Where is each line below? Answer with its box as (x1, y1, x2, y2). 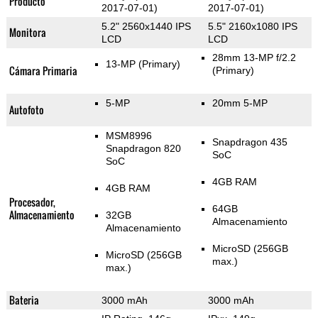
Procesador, (9, 194, 55, 210)
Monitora (9, 25, 46, 40)
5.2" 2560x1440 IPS (101, 21, 191, 33)
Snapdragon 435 (212, 136, 287, 148)
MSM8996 (105, 130, 152, 142)
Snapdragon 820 (105, 143, 181, 155)
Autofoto (9, 102, 44, 118)
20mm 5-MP (212, 97, 268, 109)
